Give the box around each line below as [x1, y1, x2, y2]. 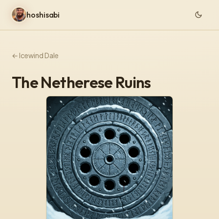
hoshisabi [26, 9, 60, 20]
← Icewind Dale [12, 50, 59, 60]
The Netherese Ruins [12, 72, 151, 92]
